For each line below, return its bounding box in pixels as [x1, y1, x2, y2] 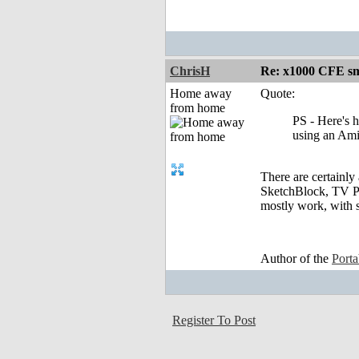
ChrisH [170, 64, 210, 79]
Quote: [260, 87, 295, 101]
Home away [170, 87, 232, 101]
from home [170, 101, 225, 115]
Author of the [260, 252, 332, 266]
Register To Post [172, 313, 256, 328]
